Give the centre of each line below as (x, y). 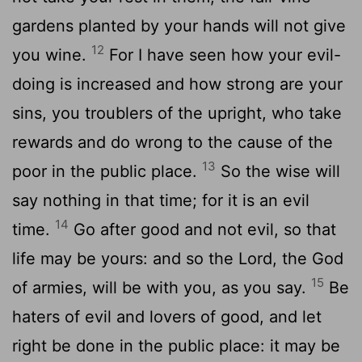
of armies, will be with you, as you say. (162, 287)
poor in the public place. (107, 171)
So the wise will (278, 171)
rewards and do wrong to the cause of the (173, 142)
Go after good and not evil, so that (202, 229)
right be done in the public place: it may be (176, 345)
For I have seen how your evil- (223, 55)
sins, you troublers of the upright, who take (177, 113)
